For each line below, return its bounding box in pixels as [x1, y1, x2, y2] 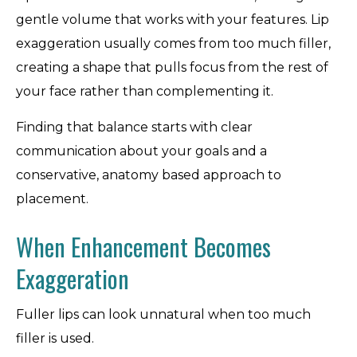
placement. [16, 191, 88, 206]
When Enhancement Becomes [16, 229, 271, 265]
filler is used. [16, 331, 94, 346]
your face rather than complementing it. [16, 84, 273, 99]
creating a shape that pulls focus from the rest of [16, 60, 328, 75]
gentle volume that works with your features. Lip [16, 12, 329, 27]
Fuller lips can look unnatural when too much [16, 307, 311, 322]
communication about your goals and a [16, 143, 267, 159]
